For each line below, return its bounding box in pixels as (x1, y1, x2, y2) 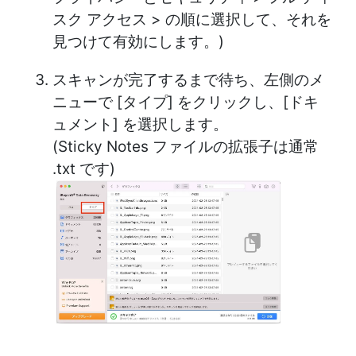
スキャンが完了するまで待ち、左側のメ (52, 70, 324, 89)
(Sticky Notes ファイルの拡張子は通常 (52, 137, 319, 156)
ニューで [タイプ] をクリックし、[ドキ (52, 92, 319, 111)
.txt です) (52, 159, 115, 178)
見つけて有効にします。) (52, 32, 224, 51)
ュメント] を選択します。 (52, 114, 228, 133)
